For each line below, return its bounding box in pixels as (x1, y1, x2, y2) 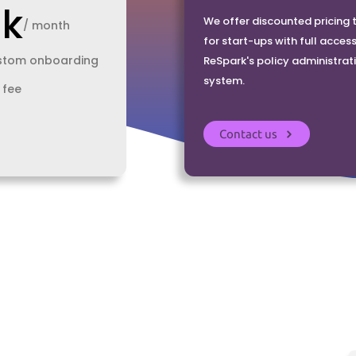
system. (203, 73, 245, 89)
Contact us (219, 126, 277, 141)
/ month (23, 17, 71, 34)
